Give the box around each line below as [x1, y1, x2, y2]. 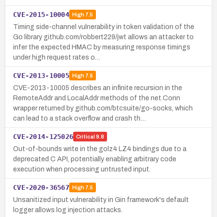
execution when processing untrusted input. [13, 165, 151, 173]
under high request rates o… [13, 53, 100, 61]
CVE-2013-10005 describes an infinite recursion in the [13, 84, 182, 92]
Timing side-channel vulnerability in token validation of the [13, 23, 194, 31]
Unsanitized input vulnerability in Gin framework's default [13, 196, 189, 203]
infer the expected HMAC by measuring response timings [13, 43, 190, 51]
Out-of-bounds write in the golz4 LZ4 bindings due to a [13, 145, 186, 153]
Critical [76, 134, 95, 140]
